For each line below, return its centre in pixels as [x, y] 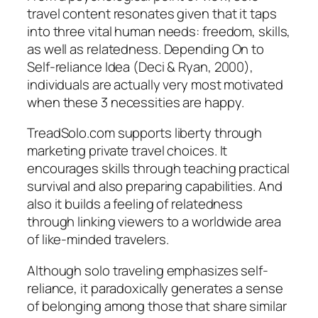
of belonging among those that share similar [157, 306]
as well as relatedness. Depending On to [146, 49]
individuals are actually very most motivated [155, 84]
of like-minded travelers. [98, 240]
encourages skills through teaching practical [158, 169]
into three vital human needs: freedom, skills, [159, 31]
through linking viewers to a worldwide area [154, 222]
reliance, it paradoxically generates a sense [155, 288]
